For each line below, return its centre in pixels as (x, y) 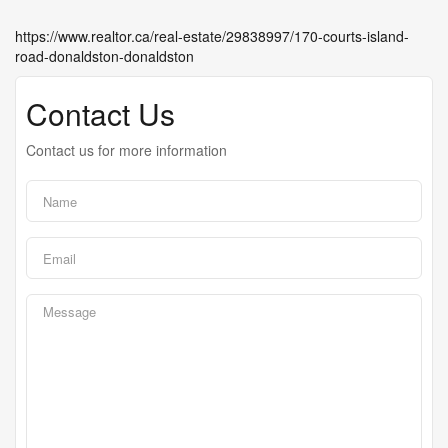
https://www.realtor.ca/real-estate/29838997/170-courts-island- (212, 36)
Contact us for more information (126, 150)
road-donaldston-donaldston (104, 56)
